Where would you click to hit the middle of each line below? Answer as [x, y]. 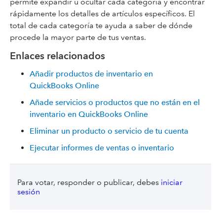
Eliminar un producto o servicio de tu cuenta [109, 131]
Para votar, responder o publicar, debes [89, 182]
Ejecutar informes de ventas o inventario [102, 148]
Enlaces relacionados [57, 56]
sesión [29, 192]
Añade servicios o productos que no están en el [115, 102]
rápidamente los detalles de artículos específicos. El [102, 14]
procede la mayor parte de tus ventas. [78, 37]
